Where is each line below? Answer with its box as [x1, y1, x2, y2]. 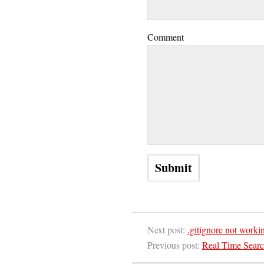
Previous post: [147, 239, 202, 252]
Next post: [147, 223, 187, 236]
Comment [147, 31, 184, 44]
